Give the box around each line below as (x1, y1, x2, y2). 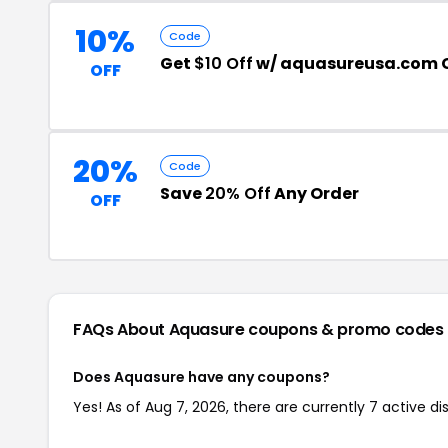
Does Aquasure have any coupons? (73, 367, 330, 387)
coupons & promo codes (248, 318, 444, 341)
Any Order (271, 182, 359, 205)
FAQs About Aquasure (73, 318, 249, 341)
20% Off (205, 182, 271, 205)
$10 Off (194, 52, 253, 75)
